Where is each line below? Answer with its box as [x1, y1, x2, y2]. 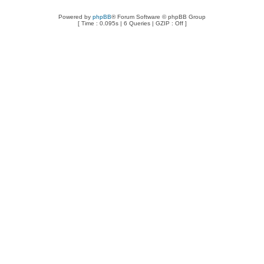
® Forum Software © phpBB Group [111, 14, 206, 20]
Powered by [58, 14, 93, 20]
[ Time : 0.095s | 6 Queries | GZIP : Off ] [77, 20, 187, 27]
